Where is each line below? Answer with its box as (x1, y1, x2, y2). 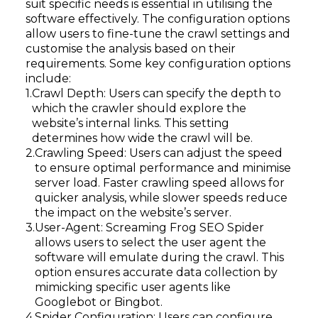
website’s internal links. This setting (32, 116, 229, 130)
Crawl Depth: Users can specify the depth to (32, 87, 281, 100)
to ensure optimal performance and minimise (35, 161, 291, 175)
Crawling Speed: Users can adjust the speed (35, 146, 283, 160)
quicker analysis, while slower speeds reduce (35, 191, 287, 204)
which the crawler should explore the (32, 102, 246, 115)
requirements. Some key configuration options (26, 57, 290, 70)
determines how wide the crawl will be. (32, 131, 253, 145)
